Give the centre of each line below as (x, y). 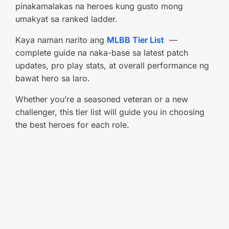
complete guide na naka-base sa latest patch (102, 53)
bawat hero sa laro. (53, 78)
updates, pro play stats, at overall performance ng (112, 65)
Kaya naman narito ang (61, 40)
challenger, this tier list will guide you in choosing (110, 112)
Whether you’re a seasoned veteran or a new (102, 99)
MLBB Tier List (135, 40)
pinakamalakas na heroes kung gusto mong (99, 6)
